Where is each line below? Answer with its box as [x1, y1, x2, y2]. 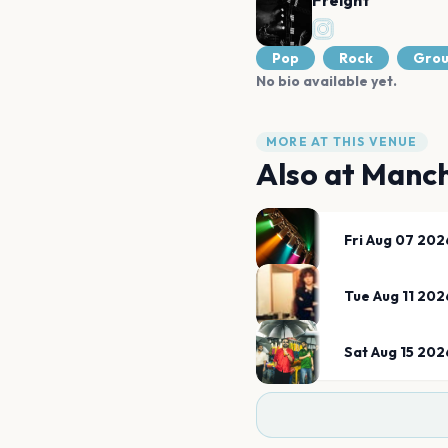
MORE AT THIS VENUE [266, 134, 418, 149]
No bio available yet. [256, 72, 397, 90]
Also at [256, 155, 361, 193]
